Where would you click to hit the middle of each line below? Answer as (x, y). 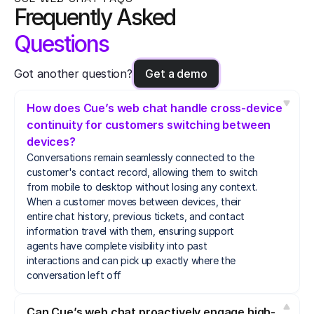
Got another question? (73, 73)
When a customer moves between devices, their (134, 201)
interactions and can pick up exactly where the (131, 260)
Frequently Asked (95, 17)
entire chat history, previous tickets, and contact (136, 216)
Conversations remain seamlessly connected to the (141, 157)
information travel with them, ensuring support (131, 231)
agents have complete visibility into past (117, 245)
